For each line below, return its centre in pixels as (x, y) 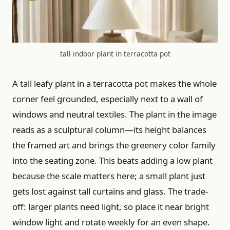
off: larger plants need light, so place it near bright (111, 206)
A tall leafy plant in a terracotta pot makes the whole (114, 83)
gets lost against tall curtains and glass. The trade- (110, 191)
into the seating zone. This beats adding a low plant (112, 160)
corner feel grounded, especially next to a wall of (108, 99)
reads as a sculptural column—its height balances (109, 129)
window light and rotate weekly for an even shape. (111, 222)
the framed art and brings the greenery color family (114, 145)
